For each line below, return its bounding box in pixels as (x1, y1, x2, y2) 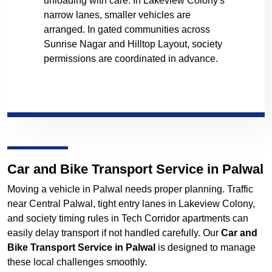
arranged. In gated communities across (44, 24, 210, 35)
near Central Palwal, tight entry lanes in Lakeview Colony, (7, 199, 255, 209)
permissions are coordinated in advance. (44, 53, 218, 64)
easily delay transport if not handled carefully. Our (7, 228, 221, 239)
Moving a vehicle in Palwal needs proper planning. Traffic (7, 184, 253, 195)
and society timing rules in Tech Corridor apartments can (7, 213, 248, 224)
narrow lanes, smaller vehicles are (44, 10, 191, 21)
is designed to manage (155, 242, 256, 253)
